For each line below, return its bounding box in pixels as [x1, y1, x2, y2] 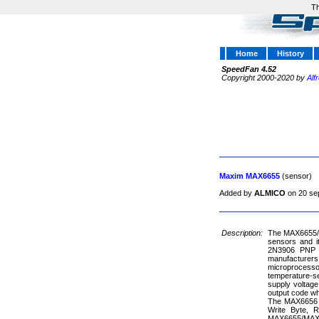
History [276, 49, 304, 58]
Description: [221, 229, 265, 237]
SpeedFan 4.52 [221, 65, 276, 73]
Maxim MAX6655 [219, 172, 280, 180]
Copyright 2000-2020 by [221, 73, 305, 82]
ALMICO [254, 189, 286, 197]
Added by [219, 189, 254, 197]
